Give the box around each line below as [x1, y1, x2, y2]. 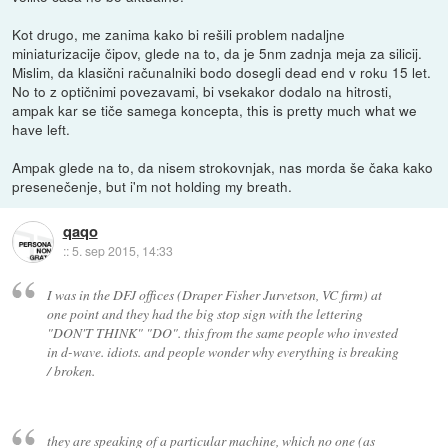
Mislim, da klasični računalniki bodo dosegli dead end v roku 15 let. [12, 62, 432, 83]
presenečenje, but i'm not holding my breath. [12, 176, 293, 197]
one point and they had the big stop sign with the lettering [46, 303, 363, 323]
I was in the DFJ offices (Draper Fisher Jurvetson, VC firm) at [46, 284, 382, 304]
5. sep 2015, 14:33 [71, 242, 173, 260]
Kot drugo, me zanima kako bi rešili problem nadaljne [12, 24, 346, 45]
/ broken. [46, 360, 95, 380]
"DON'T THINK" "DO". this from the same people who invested [46, 322, 398, 342]
